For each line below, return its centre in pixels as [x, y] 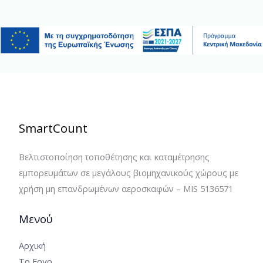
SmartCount [53, 129]
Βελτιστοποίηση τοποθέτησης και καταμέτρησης [114, 157]
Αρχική [32, 246]
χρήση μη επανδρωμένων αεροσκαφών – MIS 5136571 [126, 189]
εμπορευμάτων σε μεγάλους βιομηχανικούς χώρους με [129, 173]
